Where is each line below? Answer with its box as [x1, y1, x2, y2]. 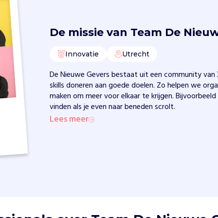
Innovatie [65, 50, 99, 59]
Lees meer [50, 112, 89, 127]
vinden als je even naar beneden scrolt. [50, 101, 176, 114]
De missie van [50, 26, 131, 39]
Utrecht [122, 50, 150, 59]
